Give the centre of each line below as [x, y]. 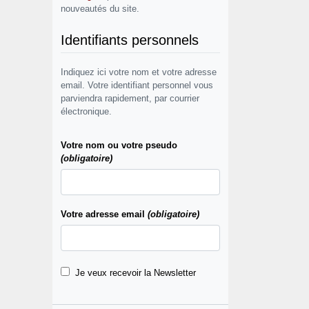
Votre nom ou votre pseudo [119, 145]
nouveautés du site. [100, 9]
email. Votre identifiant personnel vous [137, 85]
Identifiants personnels [130, 40]
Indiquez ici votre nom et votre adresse [139, 72]
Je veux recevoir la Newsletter [136, 272]
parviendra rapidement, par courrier [130, 98]
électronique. [86, 111]
